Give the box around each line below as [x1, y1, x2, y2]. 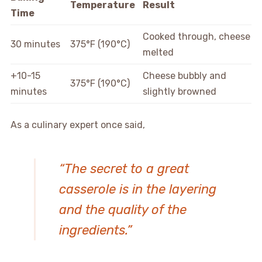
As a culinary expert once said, [10, 119, 145, 130]
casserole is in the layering [58, 181, 216, 197]
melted [143, 46, 174, 58]
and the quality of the [58, 201, 187, 218]
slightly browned [143, 85, 217, 97]
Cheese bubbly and [143, 70, 227, 81]
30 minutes [10, 38, 60, 50]
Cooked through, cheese [143, 30, 251, 42]
